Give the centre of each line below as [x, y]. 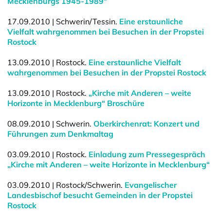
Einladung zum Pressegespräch [147, 154]
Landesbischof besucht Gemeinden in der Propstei [100, 195]
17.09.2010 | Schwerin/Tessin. [63, 21]
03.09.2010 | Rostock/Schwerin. [66, 185]
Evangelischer [151, 185]
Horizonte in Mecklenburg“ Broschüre [76, 103]
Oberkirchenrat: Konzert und [146, 124]
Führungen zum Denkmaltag [60, 134]
